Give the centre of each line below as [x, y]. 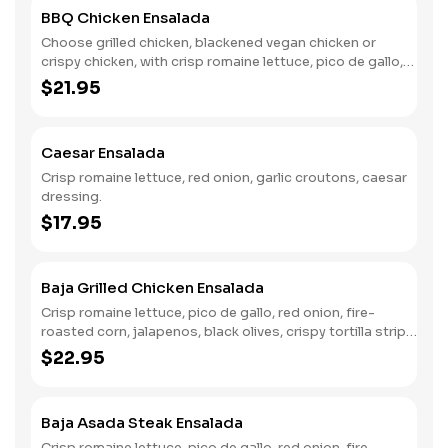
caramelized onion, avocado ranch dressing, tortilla [207, 80]
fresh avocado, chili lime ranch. [140, 350]
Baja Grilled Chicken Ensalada [152, 287]
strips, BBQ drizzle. [102, 99]
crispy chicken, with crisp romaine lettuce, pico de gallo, [222, 61]
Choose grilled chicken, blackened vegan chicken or [208, 42]
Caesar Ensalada [103, 152]
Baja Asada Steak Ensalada [142, 422]
